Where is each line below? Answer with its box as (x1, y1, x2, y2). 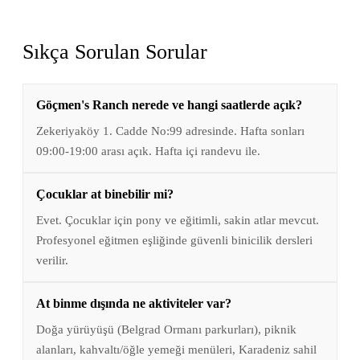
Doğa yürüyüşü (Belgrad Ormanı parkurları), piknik (36, 322, 297, 337)
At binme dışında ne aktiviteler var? (36, 297, 231, 311)
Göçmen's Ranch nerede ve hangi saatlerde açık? (36, 98, 302, 112)
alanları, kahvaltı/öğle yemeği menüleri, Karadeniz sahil (36, 342, 317, 357)
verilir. (36, 253, 68, 268)
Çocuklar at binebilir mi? (36, 187, 174, 202)
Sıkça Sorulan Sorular (22, 40, 207, 64)
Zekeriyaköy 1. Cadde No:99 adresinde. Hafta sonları (36, 124, 305, 138)
